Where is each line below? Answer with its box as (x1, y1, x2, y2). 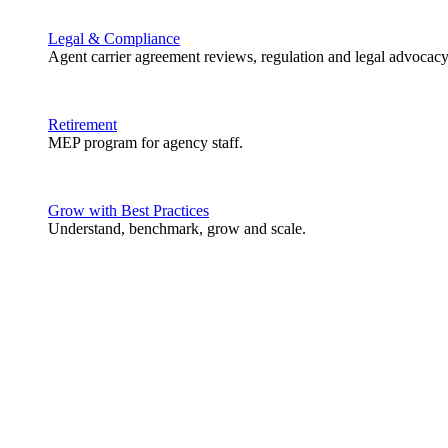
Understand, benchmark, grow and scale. (48, 220, 306, 237)
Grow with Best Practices (48, 202, 209, 219)
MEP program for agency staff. (48, 134, 243, 151)
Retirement (48, 116, 117, 133)
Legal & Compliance (48, 30, 180, 47)
